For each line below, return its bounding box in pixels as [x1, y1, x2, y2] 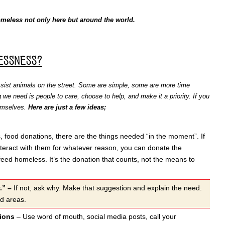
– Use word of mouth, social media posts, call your [14, 212, 176, 220]
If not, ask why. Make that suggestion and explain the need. [13, 183, 202, 192]
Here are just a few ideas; [28, 103, 106, 111]
